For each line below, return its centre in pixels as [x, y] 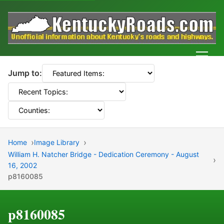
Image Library [57, 142]
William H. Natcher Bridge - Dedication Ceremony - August [103, 154]
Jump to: [25, 73]
